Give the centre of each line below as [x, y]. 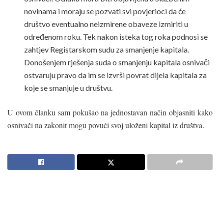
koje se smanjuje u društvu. [69, 87]
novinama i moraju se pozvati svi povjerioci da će [105, 11]
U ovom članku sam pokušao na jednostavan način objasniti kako [110, 112]
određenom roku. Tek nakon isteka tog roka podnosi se [116, 36]
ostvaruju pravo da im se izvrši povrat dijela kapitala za [116, 75]
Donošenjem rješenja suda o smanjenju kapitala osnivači [117, 62]
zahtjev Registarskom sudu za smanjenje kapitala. [107, 49]
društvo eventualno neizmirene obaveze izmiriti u [106, 24]
